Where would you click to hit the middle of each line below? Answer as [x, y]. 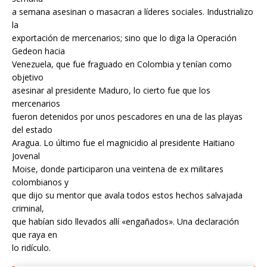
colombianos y [40, 182]
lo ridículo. [31, 247]
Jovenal [26, 156]
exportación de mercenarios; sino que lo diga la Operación [124, 38]
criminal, [28, 208]
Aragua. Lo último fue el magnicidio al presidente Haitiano [123, 142]
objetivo [28, 77]
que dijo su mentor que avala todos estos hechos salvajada [127, 195]
